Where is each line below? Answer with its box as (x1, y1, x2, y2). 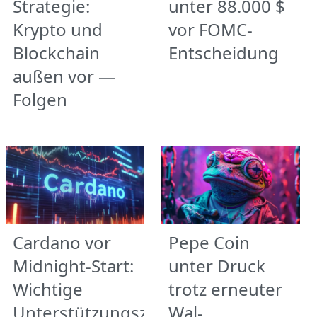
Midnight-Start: (13, 254, 134, 278)
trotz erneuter (168, 277, 282, 301)
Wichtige (13, 277, 83, 301)
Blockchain (13, 41, 100, 64)
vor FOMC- (168, 18, 253, 41)
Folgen (13, 88, 67, 111)
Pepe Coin (168, 231, 250, 255)
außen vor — (13, 64, 115, 88)
